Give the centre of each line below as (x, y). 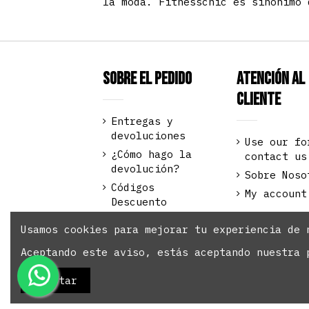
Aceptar (55, 280)
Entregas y (142, 121)
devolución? (146, 168)
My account (276, 193)
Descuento (139, 201)
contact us (276, 156)
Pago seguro (146, 220)
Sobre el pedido (148, 79)
